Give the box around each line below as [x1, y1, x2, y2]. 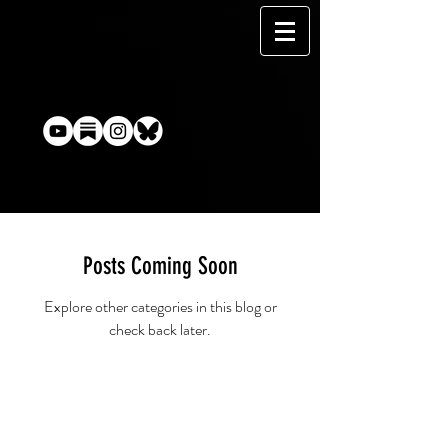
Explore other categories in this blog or [43, 295, 277, 318]
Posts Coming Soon [82, 252, 238, 280]
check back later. [109, 318, 211, 341]
